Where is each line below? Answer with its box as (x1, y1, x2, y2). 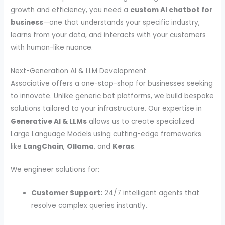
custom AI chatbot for (130, 5, 213, 15)
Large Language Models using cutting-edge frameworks (11, 129, 202, 139)
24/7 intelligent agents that (102, 188, 200, 198)
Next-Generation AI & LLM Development (11, 66, 147, 76)
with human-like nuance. (11, 42, 93, 52)
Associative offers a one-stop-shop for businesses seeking (11, 78, 213, 88)
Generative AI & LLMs (11, 116, 87, 126)
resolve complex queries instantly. (31, 201, 148, 211)
